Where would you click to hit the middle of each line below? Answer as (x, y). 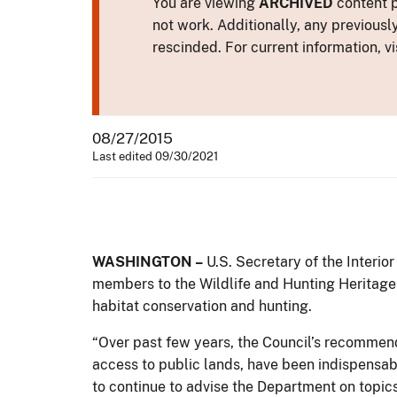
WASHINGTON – (148, 261)
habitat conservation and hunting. (202, 306)
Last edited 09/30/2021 (155, 156)
